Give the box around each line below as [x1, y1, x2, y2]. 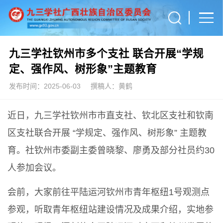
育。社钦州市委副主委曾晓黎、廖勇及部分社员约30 [7, 145, 215, 156]
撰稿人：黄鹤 [90, 82, 132, 90]
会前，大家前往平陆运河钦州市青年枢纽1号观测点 [7, 187, 210, 197]
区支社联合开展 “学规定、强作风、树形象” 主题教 [7, 128, 207, 138]
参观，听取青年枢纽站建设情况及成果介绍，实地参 [7, 204, 214, 215]
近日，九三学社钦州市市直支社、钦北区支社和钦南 [7, 111, 214, 121]
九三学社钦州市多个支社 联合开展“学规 [8, 47, 204, 60]
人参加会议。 [7, 163, 61, 173]
